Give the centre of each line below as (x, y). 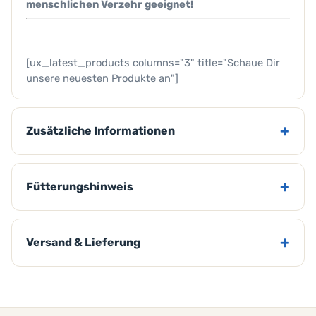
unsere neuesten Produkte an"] (102, 79)
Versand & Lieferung (83, 243)
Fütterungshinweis (80, 187)
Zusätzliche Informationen (101, 131)
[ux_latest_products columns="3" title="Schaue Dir (153, 63)
